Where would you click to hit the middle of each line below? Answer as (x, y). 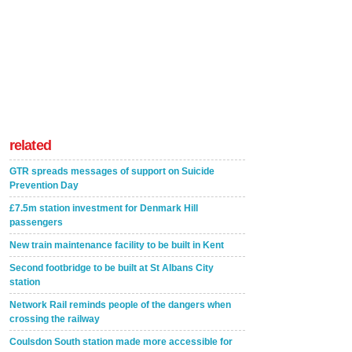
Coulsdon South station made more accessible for (121, 342)
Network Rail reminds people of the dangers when (120, 305)
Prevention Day (44, 185)
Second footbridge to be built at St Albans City (112, 268)
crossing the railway (55, 319)
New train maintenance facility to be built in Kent (117, 245)
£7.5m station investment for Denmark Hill (104, 208)
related (30, 145)
